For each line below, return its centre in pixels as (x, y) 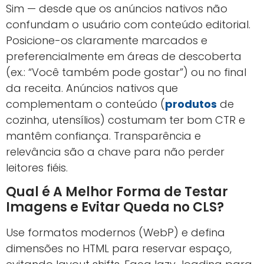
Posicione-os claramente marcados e (107, 41)
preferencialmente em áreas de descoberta (124, 57)
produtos (191, 104)
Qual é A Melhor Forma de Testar (117, 192)
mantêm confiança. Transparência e (103, 136)
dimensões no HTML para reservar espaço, (119, 248)
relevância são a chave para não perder (115, 152)
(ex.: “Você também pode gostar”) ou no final (126, 72)
